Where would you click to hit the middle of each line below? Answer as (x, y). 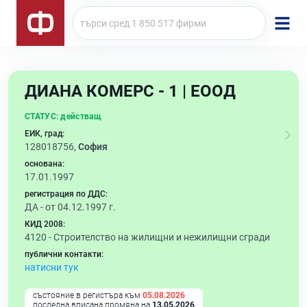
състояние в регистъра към (88, 295)
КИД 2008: (45, 224)
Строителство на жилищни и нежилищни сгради (162, 237)
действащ (81, 116)
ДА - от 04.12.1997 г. (70, 207)
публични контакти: (64, 254)
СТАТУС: (42, 116)
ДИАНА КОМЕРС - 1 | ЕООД (130, 91)
